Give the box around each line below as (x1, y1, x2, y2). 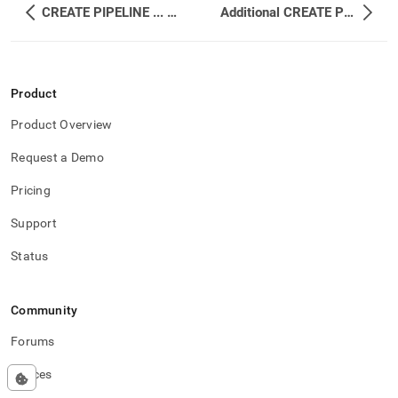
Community (11, 303, 78, 317)
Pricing (11, 183, 51, 197)
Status (11, 249, 49, 263)
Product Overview (11, 117, 113, 131)
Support (11, 216, 57, 230)
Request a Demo (11, 150, 104, 164)
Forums (11, 334, 55, 348)
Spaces (11, 367, 52, 381)
